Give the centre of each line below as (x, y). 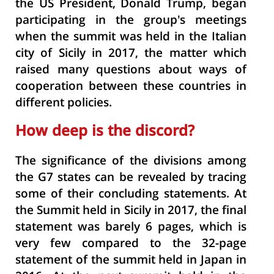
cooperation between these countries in (131, 87)
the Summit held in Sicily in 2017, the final (131, 211)
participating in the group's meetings (131, 21)
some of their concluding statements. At (131, 195)
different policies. (64, 104)
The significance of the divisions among (131, 162)
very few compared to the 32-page (131, 244)
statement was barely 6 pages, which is (131, 228)
